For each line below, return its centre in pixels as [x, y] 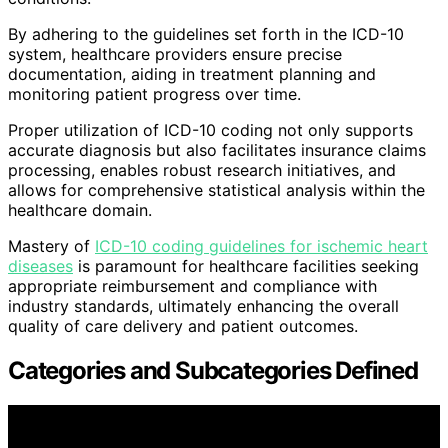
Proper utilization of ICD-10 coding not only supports [210, 129]
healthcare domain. [80, 209]
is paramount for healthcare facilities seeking [246, 265]
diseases [40, 265]
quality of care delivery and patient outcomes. [183, 325]
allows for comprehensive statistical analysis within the [216, 189]
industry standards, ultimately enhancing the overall [203, 305]
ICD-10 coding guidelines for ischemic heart [261, 245]
